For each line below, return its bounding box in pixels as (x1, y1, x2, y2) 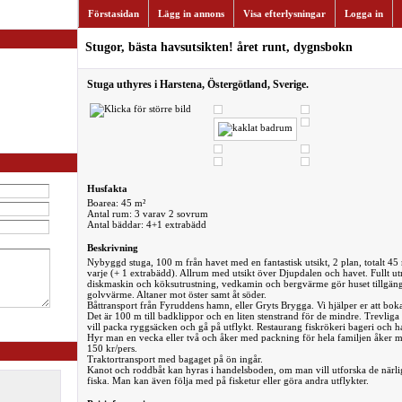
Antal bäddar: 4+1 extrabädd (86, 219, 206, 230)
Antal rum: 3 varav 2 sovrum (86, 208, 208, 219)
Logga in (344, 8, 383, 19)
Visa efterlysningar (242, 8, 326, 19)
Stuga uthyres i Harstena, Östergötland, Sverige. (86, 78, 309, 91)
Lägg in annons (157, 8, 224, 19)
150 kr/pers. (86, 343, 137, 354)
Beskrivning (86, 242, 138, 253)
